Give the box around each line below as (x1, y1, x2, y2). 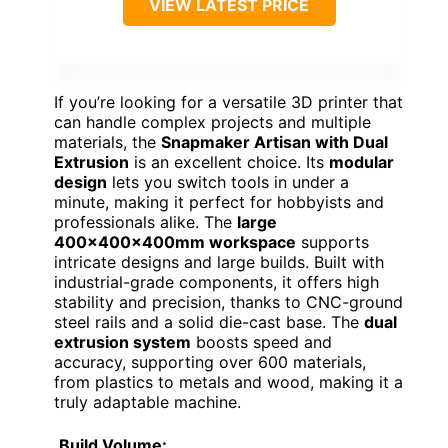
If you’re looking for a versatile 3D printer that (54, 91, 403, 112)
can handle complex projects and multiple (54, 111, 371, 132)
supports (296, 231, 369, 252)
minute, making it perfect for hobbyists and (54, 191, 384, 212)
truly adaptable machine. (54, 391, 241, 412)
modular (329, 151, 394, 172)
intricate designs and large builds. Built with (54, 251, 384, 272)
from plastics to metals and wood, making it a (54, 371, 403, 392)
